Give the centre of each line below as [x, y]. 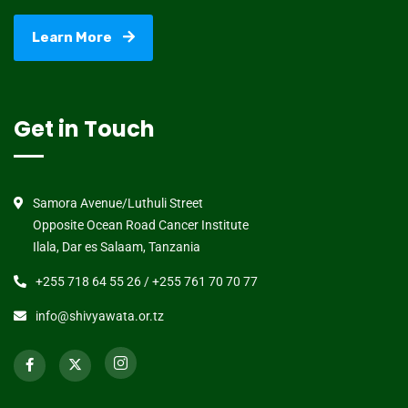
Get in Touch [84, 129]
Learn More [72, 37]
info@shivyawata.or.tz [100, 316]
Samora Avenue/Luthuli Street [118, 203]
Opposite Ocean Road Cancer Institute [141, 225]
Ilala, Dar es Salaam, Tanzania [117, 247]
